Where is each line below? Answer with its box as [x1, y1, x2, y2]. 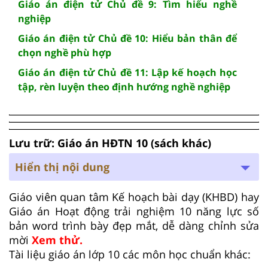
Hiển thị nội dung [15, 159, 109, 174]
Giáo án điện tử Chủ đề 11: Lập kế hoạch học [18, 65, 237, 79]
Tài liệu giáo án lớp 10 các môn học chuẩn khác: [9, 246, 251, 261]
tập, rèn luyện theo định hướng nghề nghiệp [18, 80, 230, 93]
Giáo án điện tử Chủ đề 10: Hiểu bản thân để [18, 31, 237, 45]
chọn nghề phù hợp [18, 45, 111, 59]
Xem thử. [32, 232, 83, 247]
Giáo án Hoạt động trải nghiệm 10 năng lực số [9, 203, 259, 218]
